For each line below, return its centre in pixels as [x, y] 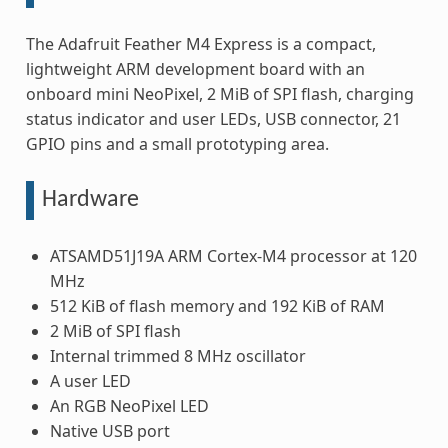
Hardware [90, 200]
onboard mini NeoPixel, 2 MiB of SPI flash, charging [219, 94]
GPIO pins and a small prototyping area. [177, 144]
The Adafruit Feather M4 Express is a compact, [200, 44]
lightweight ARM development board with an [195, 69]
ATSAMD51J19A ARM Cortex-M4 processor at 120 [233, 255]
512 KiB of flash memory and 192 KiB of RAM [217, 305]
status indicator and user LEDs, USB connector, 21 [213, 119]
